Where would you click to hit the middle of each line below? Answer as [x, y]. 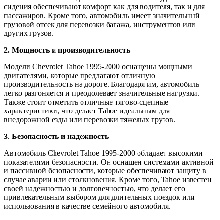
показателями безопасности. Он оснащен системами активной [109, 162]
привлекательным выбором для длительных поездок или [99, 197]
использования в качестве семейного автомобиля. [87, 206]
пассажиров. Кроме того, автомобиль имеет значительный [102, 15]
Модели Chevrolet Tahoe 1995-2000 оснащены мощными [98, 66]
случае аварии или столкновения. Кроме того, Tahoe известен [108, 179]
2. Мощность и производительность [67, 50]
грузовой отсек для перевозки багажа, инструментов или [100, 24]
